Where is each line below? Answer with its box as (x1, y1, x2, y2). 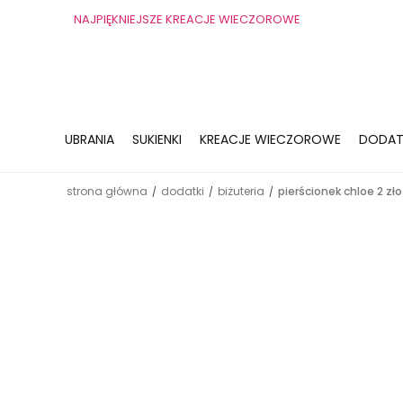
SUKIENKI (132, 130, 182, 148)
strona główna (67, 184, 148, 199)
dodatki (161, 184, 204, 199)
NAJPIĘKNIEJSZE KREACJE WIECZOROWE (74, 11, 300, 28)
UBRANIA (65, 130, 114, 148)
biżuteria (218, 184, 264, 199)
